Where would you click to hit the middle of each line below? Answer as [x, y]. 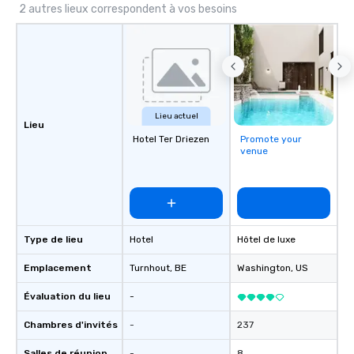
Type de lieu [53, 239]
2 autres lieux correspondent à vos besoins [128, 9]
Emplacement [58, 268]
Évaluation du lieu [67, 296]
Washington [264, 268]
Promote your [271, 139]
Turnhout [150, 268]
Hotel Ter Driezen [171, 139]
